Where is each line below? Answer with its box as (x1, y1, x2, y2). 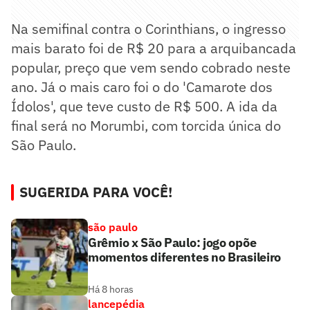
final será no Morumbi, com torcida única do (11, 116, 281, 135)
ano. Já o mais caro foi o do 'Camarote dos (11, 77, 273, 96)
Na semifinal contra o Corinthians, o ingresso (11, 19, 286, 38)
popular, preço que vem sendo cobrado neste (11, 57, 291, 77)
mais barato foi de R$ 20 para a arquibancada (11, 38, 296, 57)
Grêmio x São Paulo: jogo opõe (88, 234, 257, 250)
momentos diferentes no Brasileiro (88, 248, 282, 265)
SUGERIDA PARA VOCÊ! (19, 182, 172, 201)
